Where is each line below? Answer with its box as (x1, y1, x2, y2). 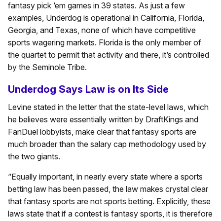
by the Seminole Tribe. (8, 62, 87, 73)
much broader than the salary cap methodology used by (8, 139, 206, 149)
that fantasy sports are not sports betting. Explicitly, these (8, 196, 211, 207)
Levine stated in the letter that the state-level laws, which (8, 102, 209, 112)
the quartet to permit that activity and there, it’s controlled (8, 50, 209, 60)
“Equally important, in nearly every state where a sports (8, 172, 203, 182)
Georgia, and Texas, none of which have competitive (8, 25, 196, 36)
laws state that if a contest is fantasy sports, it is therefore (8, 209, 213, 219)
